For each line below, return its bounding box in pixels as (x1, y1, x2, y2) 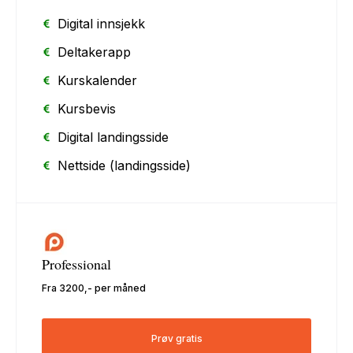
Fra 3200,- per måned (42, 281, 147, 294)
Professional (42, 254, 112, 273)
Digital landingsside (58, 128, 169, 145)
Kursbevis (58, 100, 117, 117)
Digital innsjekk (58, 15, 146, 32)
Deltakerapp (58, 43, 132, 60)
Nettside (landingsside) (58, 157, 191, 173)
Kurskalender (58, 72, 138, 88)
